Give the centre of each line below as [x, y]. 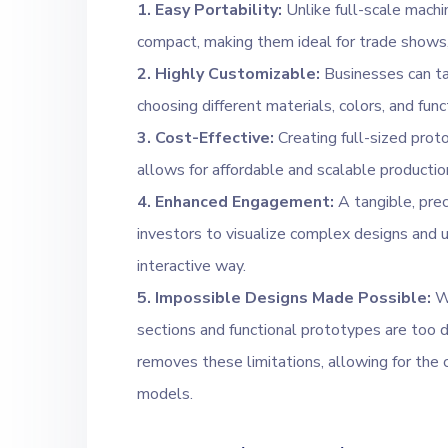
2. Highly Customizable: [230, 74]
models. [165, 394]
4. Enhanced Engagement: [235, 202]
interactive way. [191, 266]
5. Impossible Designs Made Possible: [284, 298]
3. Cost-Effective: [205, 138]
